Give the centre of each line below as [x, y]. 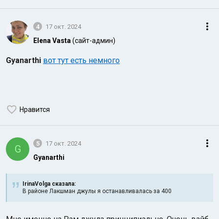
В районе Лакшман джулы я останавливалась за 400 [97, 191]
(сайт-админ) [94, 41]
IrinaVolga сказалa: [49, 184]
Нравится [35, 109]
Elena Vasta [52, 41]
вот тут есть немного [81, 60]
